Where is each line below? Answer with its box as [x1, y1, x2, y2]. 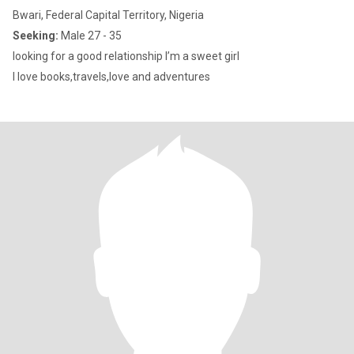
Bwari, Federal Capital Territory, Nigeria [13, 9, 204, 21]
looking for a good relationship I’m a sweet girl [13, 50, 239, 62]
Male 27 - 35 [58, 29, 122, 42]
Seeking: [13, 29, 58, 42]
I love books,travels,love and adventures [13, 70, 210, 83]
